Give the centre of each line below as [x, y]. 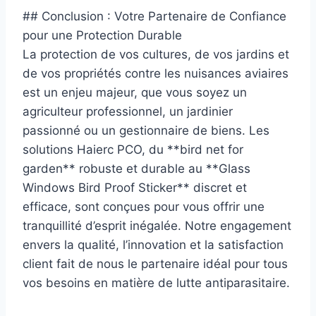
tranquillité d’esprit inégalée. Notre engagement [157, 225]
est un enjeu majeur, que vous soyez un [135, 92]
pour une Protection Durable [102, 35]
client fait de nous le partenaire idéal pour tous [155, 263]
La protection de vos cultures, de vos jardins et [156, 54]
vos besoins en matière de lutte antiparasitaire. [156, 282]
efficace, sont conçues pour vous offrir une [144, 206]
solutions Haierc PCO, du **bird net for [133, 149]
